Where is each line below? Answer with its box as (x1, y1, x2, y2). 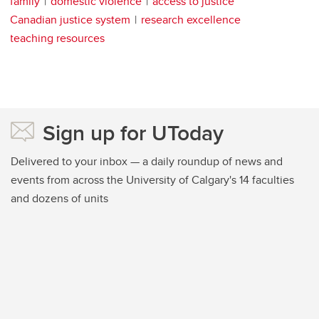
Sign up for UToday (43, 117, 224, 149)
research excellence (141, 11, 241, 28)
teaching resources (10, 30, 105, 47)
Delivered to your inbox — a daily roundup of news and (11, 153, 283, 170)
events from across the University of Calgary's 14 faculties (11, 172, 294, 189)
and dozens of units (11, 190, 108, 207)
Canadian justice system (10, 11, 130, 28)
